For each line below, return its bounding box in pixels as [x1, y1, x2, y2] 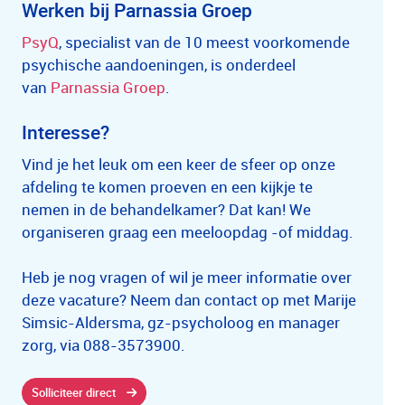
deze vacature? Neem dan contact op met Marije [22, 289, 356, 310]
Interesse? [22, 119, 109, 145]
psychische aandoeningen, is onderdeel [22, 54, 296, 75]
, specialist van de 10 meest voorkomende [59, 32, 350, 52]
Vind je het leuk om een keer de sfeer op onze [22, 154, 335, 174]
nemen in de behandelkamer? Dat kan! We [22, 199, 311, 220]
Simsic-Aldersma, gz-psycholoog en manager [22, 312, 340, 333]
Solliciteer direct [32, 384, 116, 400]
